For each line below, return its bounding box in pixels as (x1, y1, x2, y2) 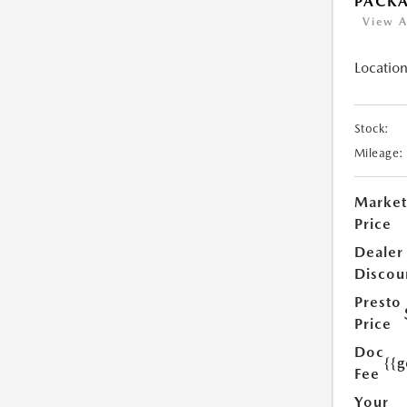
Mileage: (353, 146, 404, 161)
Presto (353, 293, 402, 312)
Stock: (353, 122, 390, 136)
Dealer (353, 243, 403, 262)
